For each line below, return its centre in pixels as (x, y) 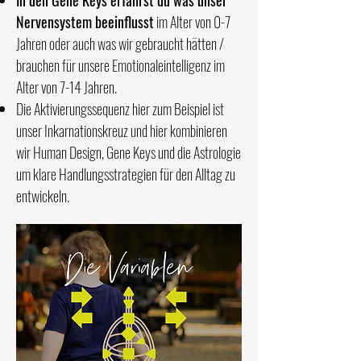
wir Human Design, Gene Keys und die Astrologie (129, 152)
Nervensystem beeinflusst (85, 22)
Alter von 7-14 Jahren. (68, 87)
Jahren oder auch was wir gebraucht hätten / (120, 44)
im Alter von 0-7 (192, 22)
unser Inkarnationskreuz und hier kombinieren (122, 131)
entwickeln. (43, 196)
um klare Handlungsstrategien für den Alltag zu (126, 174)
